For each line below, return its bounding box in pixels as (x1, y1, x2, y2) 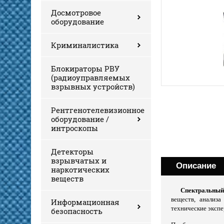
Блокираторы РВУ (51, 63, 119, 73)
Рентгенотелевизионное (51, 104, 144, 115)
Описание (176, 160, 216, 170)
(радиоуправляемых (51, 72, 130, 82)
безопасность (51, 205, 102, 216)
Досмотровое (51, 7, 101, 17)
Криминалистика (51, 39, 118, 50)
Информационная (51, 196, 119, 207)
